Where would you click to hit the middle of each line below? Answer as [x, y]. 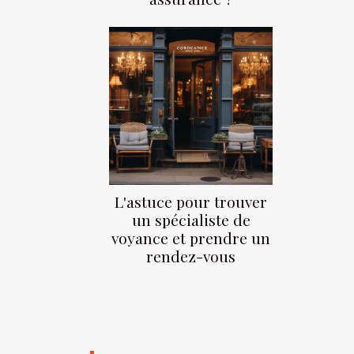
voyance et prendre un [191, 238]
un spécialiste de [191, 220]
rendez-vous [191, 256]
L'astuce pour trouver [191, 202]
